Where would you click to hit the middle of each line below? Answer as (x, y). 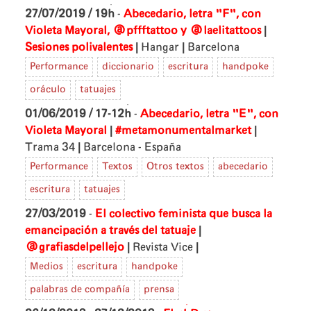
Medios (47, 266)
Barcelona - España (132, 147)
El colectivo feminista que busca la (184, 213)
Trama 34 (50, 147)
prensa (159, 289)
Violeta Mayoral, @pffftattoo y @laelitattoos (143, 30)
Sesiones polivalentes (79, 47)
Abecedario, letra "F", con (192, 14)
